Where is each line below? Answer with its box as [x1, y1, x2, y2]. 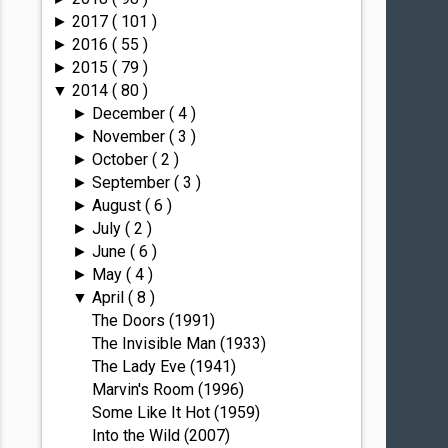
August [91, 196, 145, 215]
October [91, 150, 152, 169]
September [91, 173, 174, 192]
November [91, 127, 169, 146]
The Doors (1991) [92, 311, 216, 330]
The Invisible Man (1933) [92, 334, 267, 353]
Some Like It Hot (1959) [92, 403, 261, 422]
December [91, 104, 169, 123]
